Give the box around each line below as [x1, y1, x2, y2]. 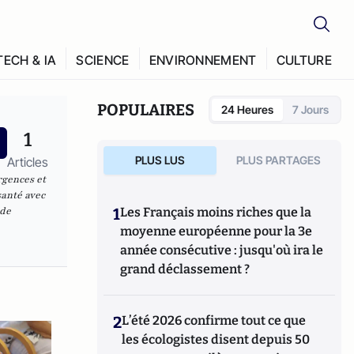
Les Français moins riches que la [120, 205, 312, 220]
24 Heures [221, 103, 273, 116]
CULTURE [276, 52, 332, 68]
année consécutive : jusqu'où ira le [120, 243, 324, 258]
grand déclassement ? [120, 262, 250, 277]
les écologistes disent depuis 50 [122, 332, 311, 347]
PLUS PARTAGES [236, 153, 322, 167]
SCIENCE [76, 52, 130, 68]
